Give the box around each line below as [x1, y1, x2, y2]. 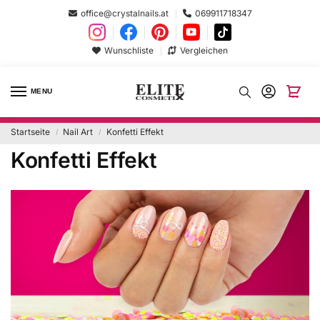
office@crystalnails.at [80, 7, 169, 19]
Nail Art [63, 126, 94, 138]
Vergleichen [180, 44, 228, 56]
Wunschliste [104, 44, 154, 56]
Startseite [11, 126, 50, 138]
